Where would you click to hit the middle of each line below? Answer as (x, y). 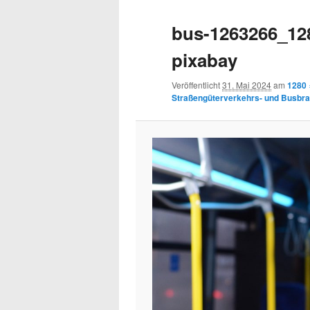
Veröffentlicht (197, 84)
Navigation (195, 13)
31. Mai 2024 (247, 84)
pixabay (204, 60)
